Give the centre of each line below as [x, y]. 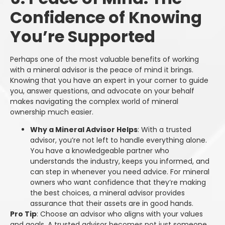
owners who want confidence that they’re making [118, 183]
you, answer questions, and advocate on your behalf [102, 91]
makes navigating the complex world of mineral [94, 101]
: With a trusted [164, 130]
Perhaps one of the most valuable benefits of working [104, 59]
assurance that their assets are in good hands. [112, 204]
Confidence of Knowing [106, 17]
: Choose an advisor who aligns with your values [120, 214]
